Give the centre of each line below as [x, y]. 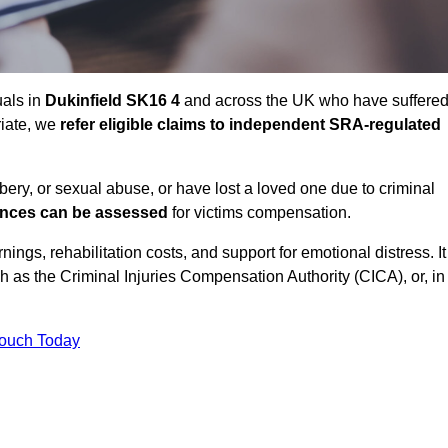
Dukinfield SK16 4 [112, 101]
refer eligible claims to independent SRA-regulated [250, 125]
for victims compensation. [259, 213]
